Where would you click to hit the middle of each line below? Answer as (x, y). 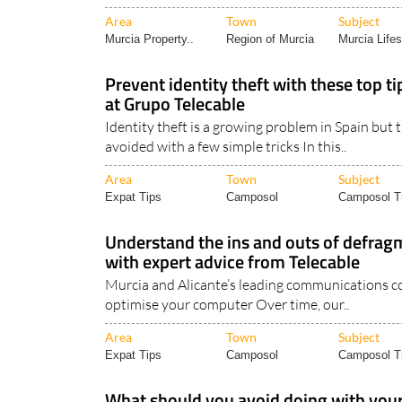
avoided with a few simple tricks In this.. (226, 147)
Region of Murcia (270, 39)
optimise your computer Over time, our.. (227, 305)
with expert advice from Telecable (232, 262)
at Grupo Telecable (175, 104)
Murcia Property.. (149, 39)
